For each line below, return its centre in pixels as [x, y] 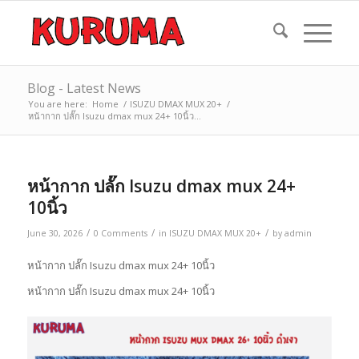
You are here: [57, 104]
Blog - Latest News [84, 88]
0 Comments [120, 233]
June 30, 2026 [54, 233]
